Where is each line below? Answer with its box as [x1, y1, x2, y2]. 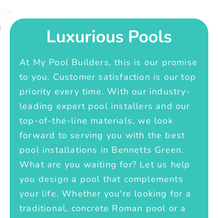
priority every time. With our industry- [19, 85, 191, 97]
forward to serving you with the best [19, 129, 185, 141]
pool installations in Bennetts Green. [19, 144, 184, 156]
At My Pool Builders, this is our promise [19, 56, 198, 68]
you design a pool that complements [19, 173, 183, 185]
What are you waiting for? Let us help [19, 158, 191, 170]
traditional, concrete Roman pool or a [19, 202, 186, 214]
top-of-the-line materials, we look [19, 114, 173, 127]
